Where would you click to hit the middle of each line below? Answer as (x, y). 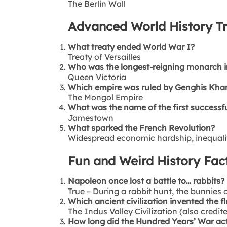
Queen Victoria (97, 77)
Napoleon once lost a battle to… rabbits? (146, 181)
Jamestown (91, 117)
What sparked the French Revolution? (142, 127)
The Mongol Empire (106, 97)
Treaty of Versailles (105, 56)
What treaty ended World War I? (131, 46)
